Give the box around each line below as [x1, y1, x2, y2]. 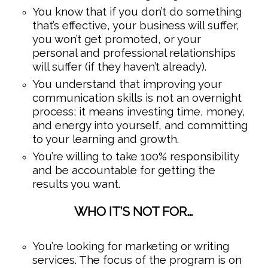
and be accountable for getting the [32, 163, 215, 177]
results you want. [32, 177, 120, 191]
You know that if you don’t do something [32, 5, 242, 19]
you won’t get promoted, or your [32, 32, 201, 46]
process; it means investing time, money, [32, 105, 245, 118]
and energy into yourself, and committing [32, 118, 248, 132]
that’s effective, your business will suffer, [32, 19, 239, 32]
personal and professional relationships [32, 46, 236, 60]
